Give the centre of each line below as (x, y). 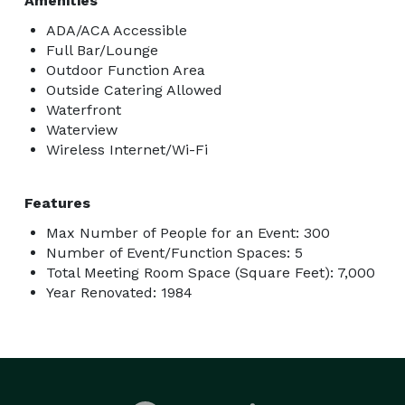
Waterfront (84, 109)
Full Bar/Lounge (102, 50)
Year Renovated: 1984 (119, 292)
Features (57, 202)
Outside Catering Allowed (134, 89)
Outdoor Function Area (126, 70)
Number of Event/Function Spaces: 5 (174, 252)
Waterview (82, 129)
